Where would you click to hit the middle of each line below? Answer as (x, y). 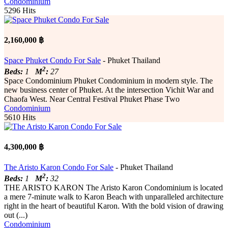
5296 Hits (20, 11)
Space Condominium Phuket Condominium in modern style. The (108, 80)
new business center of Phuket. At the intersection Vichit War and (109, 90)
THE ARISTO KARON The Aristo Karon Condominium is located (113, 187)
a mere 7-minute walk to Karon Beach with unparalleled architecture (114, 196)
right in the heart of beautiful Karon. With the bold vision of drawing (114, 206)
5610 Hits (20, 117)
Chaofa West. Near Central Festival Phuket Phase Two (92, 99)
